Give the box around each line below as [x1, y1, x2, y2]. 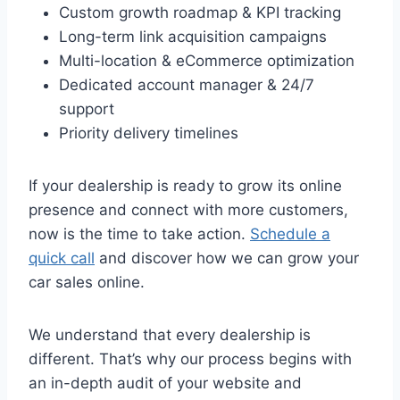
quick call [29, 249, 95, 268]
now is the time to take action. [29, 225, 250, 244]
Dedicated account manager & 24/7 [59, 76, 314, 95]
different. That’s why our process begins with [29, 350, 352, 369]
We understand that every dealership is [29, 326, 311, 345]
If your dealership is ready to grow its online [29, 177, 342, 196]
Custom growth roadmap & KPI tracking [59, 4, 341, 22]
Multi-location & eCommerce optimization [59, 52, 354, 71]
